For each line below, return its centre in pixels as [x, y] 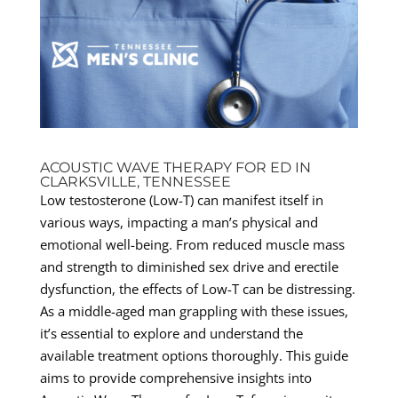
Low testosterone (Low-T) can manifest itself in [181, 199]
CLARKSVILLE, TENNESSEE [135, 181]
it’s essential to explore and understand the [171, 333]
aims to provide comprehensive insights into [175, 377]
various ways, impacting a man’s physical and [179, 222]
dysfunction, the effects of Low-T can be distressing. [197, 288]
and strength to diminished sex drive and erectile [189, 266]
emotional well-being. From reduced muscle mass [192, 244]
